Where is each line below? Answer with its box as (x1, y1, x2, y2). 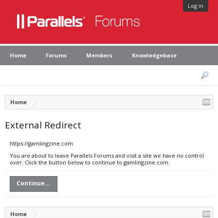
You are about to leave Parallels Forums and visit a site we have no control (10, 152, 204, 159)
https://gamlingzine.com (10, 140, 73, 147)
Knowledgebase (132, 52, 177, 59)
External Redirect (5, 119, 81, 131)
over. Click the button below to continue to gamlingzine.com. (10, 159, 170, 166)
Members (86, 52, 112, 59)
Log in (188, 2, 203, 9)
